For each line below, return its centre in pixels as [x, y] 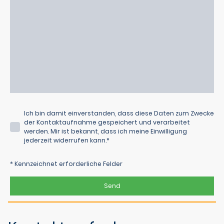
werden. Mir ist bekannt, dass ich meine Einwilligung [105, 131]
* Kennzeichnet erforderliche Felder [66, 163]
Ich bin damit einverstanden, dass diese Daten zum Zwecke [119, 113]
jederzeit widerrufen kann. [65, 140]
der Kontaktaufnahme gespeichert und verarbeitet [107, 122]
